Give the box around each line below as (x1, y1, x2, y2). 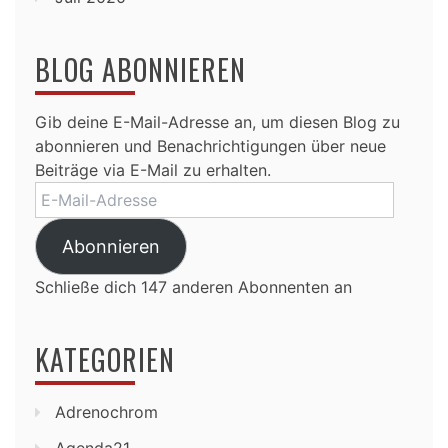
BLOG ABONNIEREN (35, 48, 246, 90)
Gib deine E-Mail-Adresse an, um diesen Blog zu (35, 111, 400, 132)
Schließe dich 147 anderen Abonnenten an (35, 276, 352, 297)
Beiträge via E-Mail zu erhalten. (35, 159, 271, 180)
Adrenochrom (55, 401, 158, 422)
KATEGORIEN (35, 338, 175, 380)
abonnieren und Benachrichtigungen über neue (35, 135, 386, 156)
